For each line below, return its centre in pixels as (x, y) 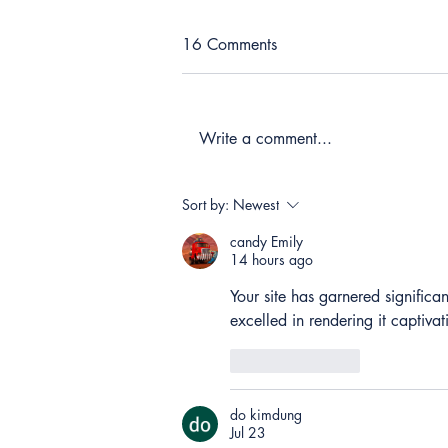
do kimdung (266, 415)
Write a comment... (265, 139)
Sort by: (205, 205)
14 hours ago (271, 260)
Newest (256, 205)
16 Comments (229, 45)
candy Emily (266, 242)
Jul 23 (248, 433)
